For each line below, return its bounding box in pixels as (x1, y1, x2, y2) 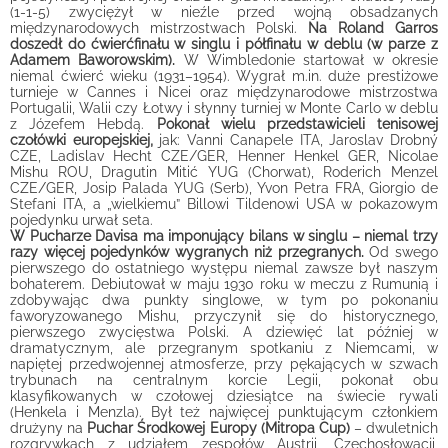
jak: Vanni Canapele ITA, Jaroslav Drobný (152, 132, 439, 148)
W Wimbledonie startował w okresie (183, 52, 439, 68)
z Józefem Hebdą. (10, 116, 157, 132)
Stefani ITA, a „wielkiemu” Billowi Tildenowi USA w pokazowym (10, 196, 438, 212)
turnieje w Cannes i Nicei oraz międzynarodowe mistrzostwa (10, 84, 438, 100)
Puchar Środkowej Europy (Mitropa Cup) (87, 420, 350, 436)
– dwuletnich (349, 420, 438, 436)
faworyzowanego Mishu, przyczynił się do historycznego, (10, 308, 438, 324)
